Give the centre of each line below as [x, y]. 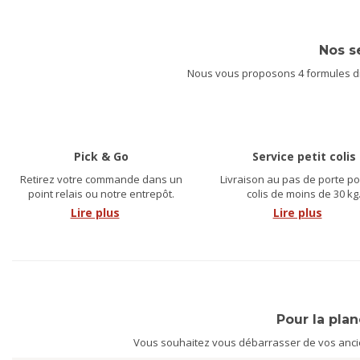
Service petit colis [304, 156]
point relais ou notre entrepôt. [101, 193]
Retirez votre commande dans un [101, 179]
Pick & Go [101, 156]
